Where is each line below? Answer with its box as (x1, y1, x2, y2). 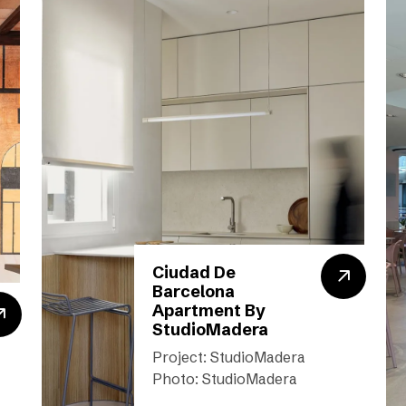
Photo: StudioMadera (152, 370, 297, 388)
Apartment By (152, 300, 266, 321)
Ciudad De (152, 262, 236, 283)
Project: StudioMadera (152, 348, 305, 366)
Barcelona (152, 281, 235, 302)
